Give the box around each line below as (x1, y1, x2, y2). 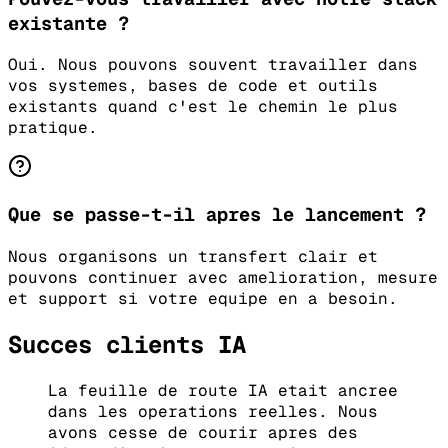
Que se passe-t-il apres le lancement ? (8, 202, 426, 228)
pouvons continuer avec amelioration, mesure (8, 266, 438, 288)
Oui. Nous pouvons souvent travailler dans (8, 54, 418, 76)
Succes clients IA (8, 328, 246, 360)
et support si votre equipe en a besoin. (8, 287, 398, 309)
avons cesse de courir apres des (48, 421, 358, 443)
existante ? (8, 10, 129, 36)
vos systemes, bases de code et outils (8, 75, 378, 97)
